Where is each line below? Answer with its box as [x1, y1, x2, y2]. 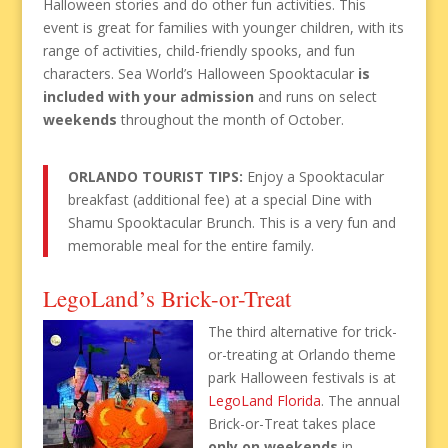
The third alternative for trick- [207, 321, 397, 341]
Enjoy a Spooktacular [242, 166, 384, 186]
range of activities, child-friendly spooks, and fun [42, 40, 355, 60]
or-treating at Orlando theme [207, 344, 396, 364]
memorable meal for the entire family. [67, 235, 314, 255]
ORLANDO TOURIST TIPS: [67, 166, 243, 186]
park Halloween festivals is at [207, 367, 396, 387]
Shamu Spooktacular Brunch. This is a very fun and [67, 212, 396, 232]
